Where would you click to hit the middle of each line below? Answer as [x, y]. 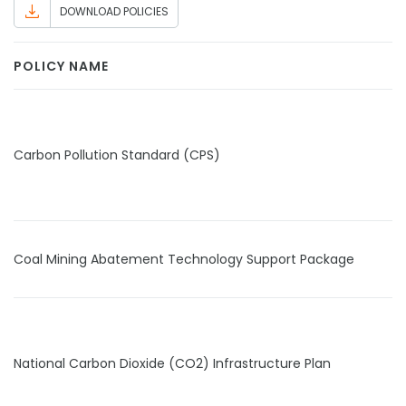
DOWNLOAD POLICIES [114, 11]
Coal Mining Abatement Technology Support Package [184, 259]
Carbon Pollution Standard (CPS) [117, 155]
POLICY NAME [61, 66]
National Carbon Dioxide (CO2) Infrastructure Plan [172, 363]
